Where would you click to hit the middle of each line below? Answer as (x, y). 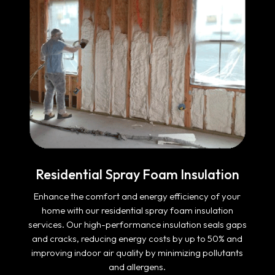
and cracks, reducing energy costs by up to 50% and (137, 238)
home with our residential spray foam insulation (137, 210)
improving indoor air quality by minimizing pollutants (137, 253)
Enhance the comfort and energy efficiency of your (137, 196)
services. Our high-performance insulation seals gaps (137, 224)
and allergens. (137, 267)
